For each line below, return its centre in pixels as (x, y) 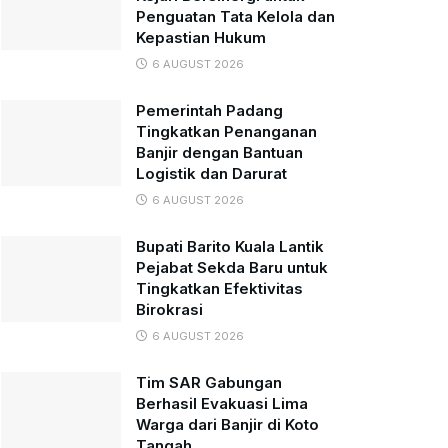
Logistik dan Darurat (211, 173)
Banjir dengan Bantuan (219, 152)
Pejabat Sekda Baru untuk (232, 267)
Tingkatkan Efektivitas (219, 288)
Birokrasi (169, 309)
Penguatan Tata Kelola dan (235, 16)
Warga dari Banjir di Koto (227, 424)
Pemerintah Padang (209, 110)
